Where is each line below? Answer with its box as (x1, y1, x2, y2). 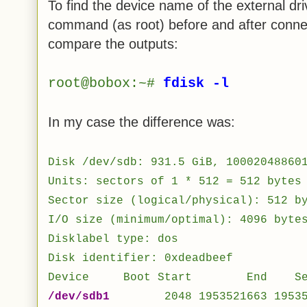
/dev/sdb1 (48, 290, 110, 303)
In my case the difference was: (48, 114, 235, 130)
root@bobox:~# (48, 75, 163, 91)
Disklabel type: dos (48, 232, 178, 245)
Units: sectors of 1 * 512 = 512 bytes (48, 175, 302, 188)
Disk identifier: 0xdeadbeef (48, 251, 233, 265)
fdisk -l (163, 75, 229, 91)
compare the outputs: (48, 36, 178, 51)
